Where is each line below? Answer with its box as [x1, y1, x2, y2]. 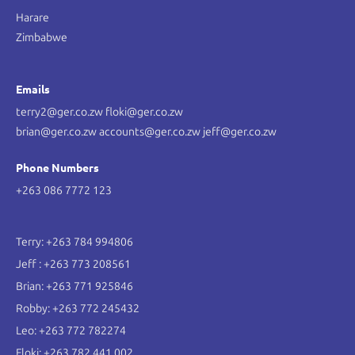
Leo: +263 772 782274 [16, 324, 126, 338]
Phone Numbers [16, 160, 99, 175]
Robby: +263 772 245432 [16, 302, 139, 316]
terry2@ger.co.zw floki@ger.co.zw [16, 105, 183, 120]
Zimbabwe [16, 31, 67, 45]
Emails [16, 82, 50, 97]
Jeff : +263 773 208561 [16, 258, 131, 272]
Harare [16, 11, 49, 25]
